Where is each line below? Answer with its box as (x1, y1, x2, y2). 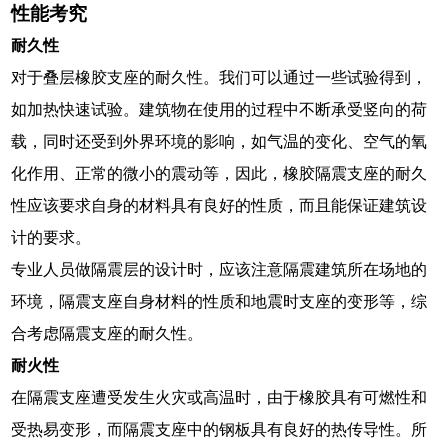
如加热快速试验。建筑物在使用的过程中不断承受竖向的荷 (11, 100, 428, 118)
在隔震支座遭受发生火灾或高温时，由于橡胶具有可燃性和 (11, 388, 428, 406)
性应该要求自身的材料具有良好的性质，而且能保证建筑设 (11, 196, 428, 214)
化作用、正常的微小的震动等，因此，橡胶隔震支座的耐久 (11, 164, 428, 182)
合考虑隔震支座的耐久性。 (11, 324, 204, 342)
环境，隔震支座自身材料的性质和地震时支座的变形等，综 (11, 292, 428, 310)
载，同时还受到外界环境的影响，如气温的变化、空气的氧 (11, 132, 428, 150)
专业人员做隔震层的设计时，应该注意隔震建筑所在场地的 (11, 260, 428, 278)
